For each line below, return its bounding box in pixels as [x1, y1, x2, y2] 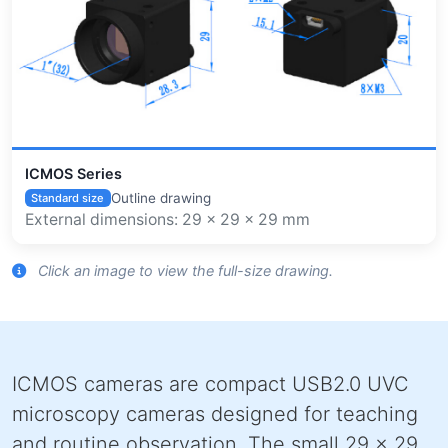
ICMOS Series [24, 165, 122, 183]
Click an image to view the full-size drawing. [34, 261, 333, 279]
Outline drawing [110, 190, 211, 207]
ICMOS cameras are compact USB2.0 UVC [12, 371, 409, 396]
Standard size [31, 190, 105, 205]
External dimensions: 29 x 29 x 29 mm [24, 210, 310, 230]
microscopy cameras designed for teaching [12, 401, 418, 426]
